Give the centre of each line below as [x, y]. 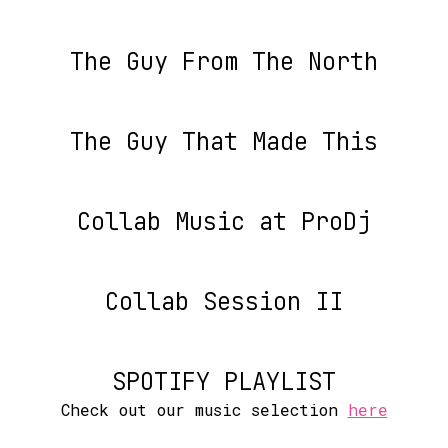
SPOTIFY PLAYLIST [224, 381]
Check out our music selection [204, 409]
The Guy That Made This [224, 141]
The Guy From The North [224, 61]
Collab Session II [224, 301]
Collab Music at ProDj [224, 221]
